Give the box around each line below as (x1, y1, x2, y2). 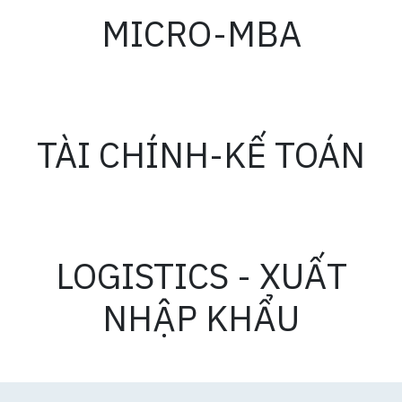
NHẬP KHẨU (102, 294, 300, 341)
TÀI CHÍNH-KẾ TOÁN (37, 131, 365, 178)
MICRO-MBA (100, 10, 301, 57)
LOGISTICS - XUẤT (55, 252, 347, 299)
